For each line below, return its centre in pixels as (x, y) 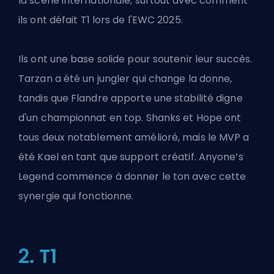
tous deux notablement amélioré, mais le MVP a (134, 137)
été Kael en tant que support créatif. (109, 157)
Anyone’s (221, 157)
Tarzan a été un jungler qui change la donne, (125, 78)
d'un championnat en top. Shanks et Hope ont (130, 117)
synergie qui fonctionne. (76, 196)
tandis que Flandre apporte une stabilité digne (131, 98)
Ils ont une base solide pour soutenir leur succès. (135, 59)
